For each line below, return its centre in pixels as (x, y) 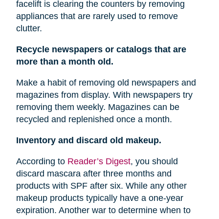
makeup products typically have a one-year (99, 198)
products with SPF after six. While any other (101, 186)
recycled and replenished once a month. (94, 120)
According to (42, 162)
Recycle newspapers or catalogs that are (101, 50)
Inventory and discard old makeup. (88, 141)
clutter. (29, 29)
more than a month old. (65, 62)
